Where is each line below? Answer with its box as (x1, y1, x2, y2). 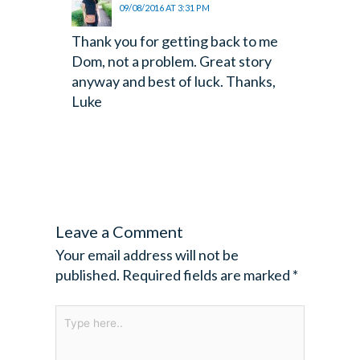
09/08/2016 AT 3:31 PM (119, 2, 211, 13)
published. (55, 265, 120, 284)
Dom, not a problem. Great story (71, 51, 272, 70)
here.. (54, 329, 91, 348)
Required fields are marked (121, 265, 292, 284)
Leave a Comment (55, 221, 183, 241)
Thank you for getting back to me (71, 31, 278, 50)
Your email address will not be (55, 245, 239, 264)
